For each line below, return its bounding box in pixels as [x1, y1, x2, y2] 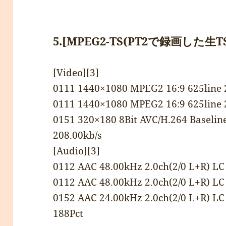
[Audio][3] [53, 144, 100, 157]
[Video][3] [53, 66, 99, 79]
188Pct [53, 207, 84, 220]
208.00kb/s [53, 129, 102, 142]
